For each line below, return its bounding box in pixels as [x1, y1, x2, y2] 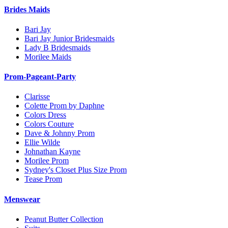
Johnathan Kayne [24, 147, 80, 156]
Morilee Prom [24, 156, 69, 165]
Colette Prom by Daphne [24, 101, 104, 110]
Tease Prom [24, 175, 62, 184]
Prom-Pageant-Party [4, 72, 76, 81]
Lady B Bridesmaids [24, 43, 91, 52]
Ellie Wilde [24, 138, 60, 147]
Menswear [4, 194, 40, 204]
